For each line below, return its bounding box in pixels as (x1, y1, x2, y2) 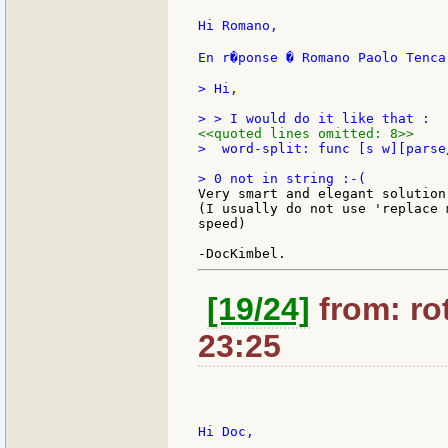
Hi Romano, (198, 18, 278, 34)
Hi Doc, (198, 424, 254, 440)
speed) (198, 216, 246, 232)
